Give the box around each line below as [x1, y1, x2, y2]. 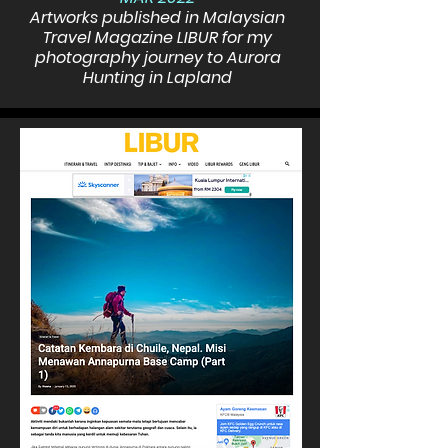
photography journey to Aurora [34, 46, 281, 69]
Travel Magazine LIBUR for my [43, 26, 272, 49]
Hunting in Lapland [83, 66, 232, 89]
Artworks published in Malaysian [30, 6, 285, 29]
